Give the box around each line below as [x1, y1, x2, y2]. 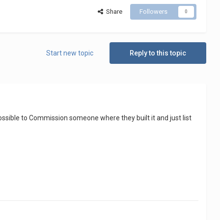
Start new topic [46, 49, 93, 57]
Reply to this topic [129, 49, 186, 57]
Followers [139, 8, 167, 16]
